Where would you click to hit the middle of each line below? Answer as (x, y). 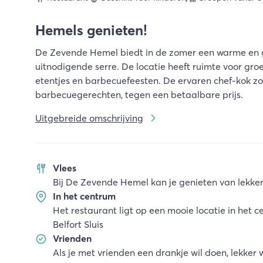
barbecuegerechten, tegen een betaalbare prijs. (139, 95)
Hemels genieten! (91, 30)
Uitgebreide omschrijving (89, 118)
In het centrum (84, 196)
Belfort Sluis (78, 224)
